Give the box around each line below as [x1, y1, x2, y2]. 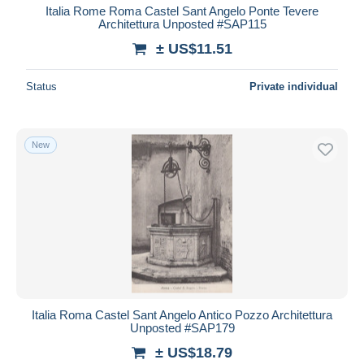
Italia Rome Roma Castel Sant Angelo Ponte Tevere [45, 3, 318, 18]
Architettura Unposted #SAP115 [97, 16, 266, 31]
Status [26, 80, 57, 93]
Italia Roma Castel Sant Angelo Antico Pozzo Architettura [32, 307, 332, 322]
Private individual [249, 80, 338, 93]
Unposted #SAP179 [129, 320, 235, 335]
